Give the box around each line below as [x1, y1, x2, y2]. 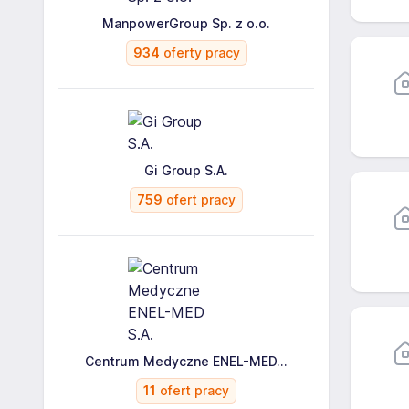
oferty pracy [159, 45, 240, 60]
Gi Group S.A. [144, 163, 228, 178]
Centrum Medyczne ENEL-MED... [85, 353, 288, 369]
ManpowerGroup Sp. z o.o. [102, 16, 270, 31]
